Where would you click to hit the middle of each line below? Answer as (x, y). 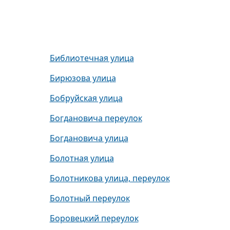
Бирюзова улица (83, 78)
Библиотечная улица (92, 58)
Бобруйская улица (86, 98)
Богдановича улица (89, 138)
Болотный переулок (90, 198)
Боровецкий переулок (94, 218)
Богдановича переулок (96, 118)
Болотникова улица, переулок (110, 178)
